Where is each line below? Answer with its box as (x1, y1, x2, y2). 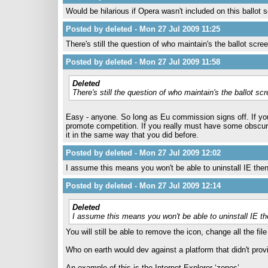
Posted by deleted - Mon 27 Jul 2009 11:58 (66, 57, 220, 66)
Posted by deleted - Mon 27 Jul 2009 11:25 (66, 25, 220, 33)
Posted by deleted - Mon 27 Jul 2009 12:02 (66, 148, 221, 157)
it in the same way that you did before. (66, 130, 199, 139)
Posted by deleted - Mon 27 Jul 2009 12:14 (66, 181, 221, 190)
